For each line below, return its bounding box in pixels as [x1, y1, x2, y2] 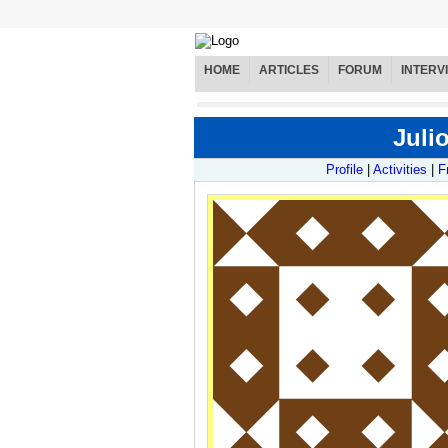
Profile [326, 162, 363, 178]
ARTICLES [259, 63, 319, 78]
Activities [373, 162, 427, 178]
